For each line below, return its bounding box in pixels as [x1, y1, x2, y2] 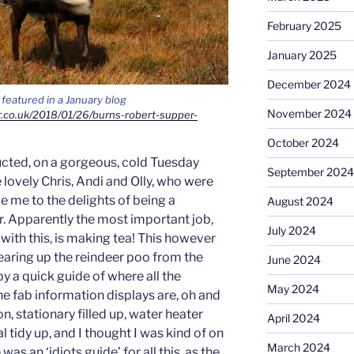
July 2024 [266, 224, 316, 238]
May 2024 [266, 282, 319, 296]
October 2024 [266, 136, 339, 150]
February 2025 [266, 19, 341, 33]
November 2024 [266, 107, 352, 121]
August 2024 [266, 194, 333, 209]
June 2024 [266, 253, 321, 267]
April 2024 [266, 311, 320, 326]
